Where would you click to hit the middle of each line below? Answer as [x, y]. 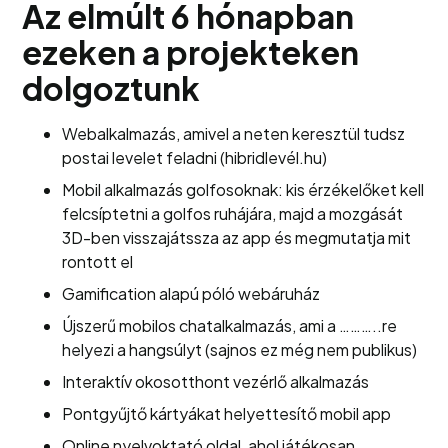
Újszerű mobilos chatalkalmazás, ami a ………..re [230, 325]
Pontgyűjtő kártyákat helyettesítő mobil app [227, 413]
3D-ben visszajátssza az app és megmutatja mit [237, 237]
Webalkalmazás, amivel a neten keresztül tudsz [234, 133]
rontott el [98, 261]
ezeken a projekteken [191, 52]
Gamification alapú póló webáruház [191, 293]
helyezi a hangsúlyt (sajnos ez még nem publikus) [240, 349]
